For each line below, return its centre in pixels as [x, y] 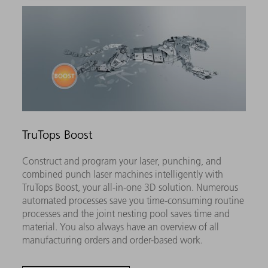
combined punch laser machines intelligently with [123, 174]
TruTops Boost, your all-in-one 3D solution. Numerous [130, 188]
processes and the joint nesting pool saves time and [126, 214]
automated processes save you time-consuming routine [133, 201]
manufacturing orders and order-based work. [113, 240]
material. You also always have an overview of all [121, 227]
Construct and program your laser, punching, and [122, 161]
